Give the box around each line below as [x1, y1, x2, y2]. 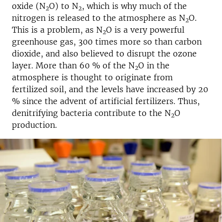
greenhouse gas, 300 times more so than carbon [12, 37, 202, 47]
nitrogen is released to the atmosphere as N [12, 13, 185, 23]
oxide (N [12, 1, 46, 11]
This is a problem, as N [12, 25, 103, 35]
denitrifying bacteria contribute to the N [12, 108, 171, 118]
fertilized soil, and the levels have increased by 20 [12, 84, 208, 94]
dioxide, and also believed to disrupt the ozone [12, 49, 197, 58]
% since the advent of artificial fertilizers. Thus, [12, 96, 200, 106]
